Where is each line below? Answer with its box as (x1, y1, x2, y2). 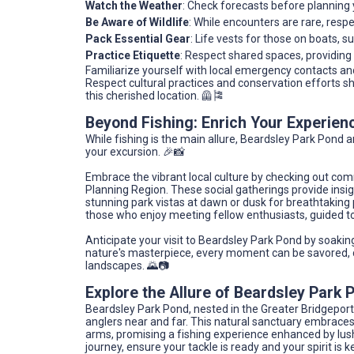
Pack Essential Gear (85, 32, 190, 46)
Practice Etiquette (85, 49, 180, 62)
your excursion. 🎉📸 (85, 145, 185, 159)
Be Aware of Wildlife (85, 16, 189, 29)
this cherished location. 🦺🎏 (85, 89, 224, 103)
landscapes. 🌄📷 (85, 259, 169, 273)
